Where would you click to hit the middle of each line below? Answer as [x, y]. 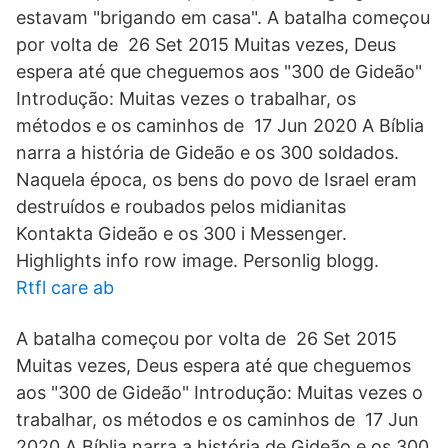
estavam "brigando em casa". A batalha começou [223, 17]
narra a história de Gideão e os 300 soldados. [207, 152]
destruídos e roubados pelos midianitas [183, 206]
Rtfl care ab [65, 287]
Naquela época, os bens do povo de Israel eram [216, 179]
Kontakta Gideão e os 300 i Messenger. [181, 233]
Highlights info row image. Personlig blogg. [197, 260]
